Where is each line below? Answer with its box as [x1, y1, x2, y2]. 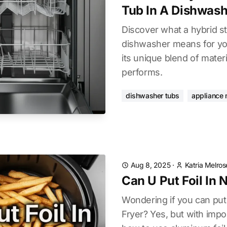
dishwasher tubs [126, 91, 179, 100]
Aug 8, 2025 [130, 161, 171, 169]
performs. [122, 67, 163, 78]
